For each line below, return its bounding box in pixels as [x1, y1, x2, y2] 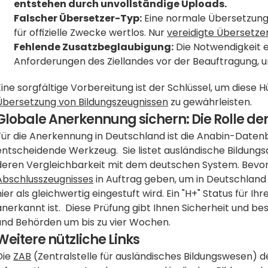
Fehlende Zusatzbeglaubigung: [14, 40, 174, 54]
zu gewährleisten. [168, 95, 252, 109]
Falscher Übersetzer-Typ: [14, 11, 142, 25]
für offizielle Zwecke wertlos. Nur [14, 26, 167, 39]
